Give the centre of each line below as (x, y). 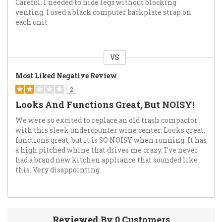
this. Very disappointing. (58, 170)
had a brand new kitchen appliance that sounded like (107, 160)
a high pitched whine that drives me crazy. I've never (107, 150)
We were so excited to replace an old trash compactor (107, 120)
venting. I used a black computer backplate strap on (103, 12)
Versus (19, 63)
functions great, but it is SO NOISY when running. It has (111, 140)
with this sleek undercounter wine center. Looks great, (110, 130)
